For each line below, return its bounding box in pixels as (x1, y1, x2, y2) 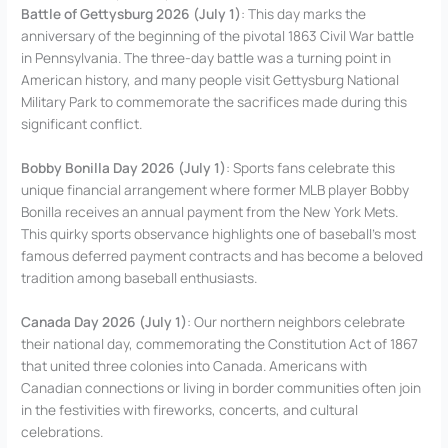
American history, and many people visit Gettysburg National (21, 70, 400, 90)
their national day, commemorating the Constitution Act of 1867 (21, 334, 419, 354)
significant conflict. (21, 114, 143, 134)
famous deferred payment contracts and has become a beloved (21, 246, 424, 266)
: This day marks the (241, 4, 367, 24)
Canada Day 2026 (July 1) (21, 312, 188, 332)
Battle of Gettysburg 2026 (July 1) (21, 4, 242, 24)
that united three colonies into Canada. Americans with (21, 356, 368, 376)
